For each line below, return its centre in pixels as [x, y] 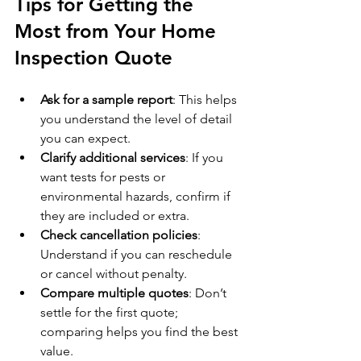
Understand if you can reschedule [138, 254]
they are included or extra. [115, 215]
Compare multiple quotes [114, 293]
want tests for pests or [104, 176]
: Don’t [209, 293]
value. [57, 351]
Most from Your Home [118, 31]
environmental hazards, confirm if [137, 196]
